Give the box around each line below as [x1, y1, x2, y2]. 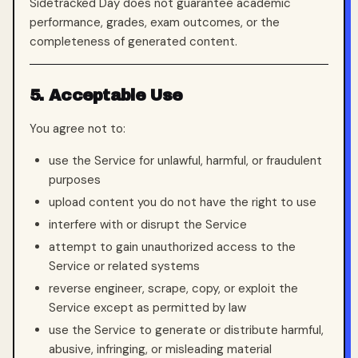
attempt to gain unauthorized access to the [49, 239, 296, 255]
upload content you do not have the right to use [49, 194, 316, 210]
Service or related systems [49, 258, 200, 274]
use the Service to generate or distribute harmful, [49, 322, 324, 338]
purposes [49, 172, 101, 188]
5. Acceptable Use [30, 86, 183, 104]
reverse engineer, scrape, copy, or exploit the [49, 280, 298, 296]
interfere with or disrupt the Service [49, 217, 247, 233]
